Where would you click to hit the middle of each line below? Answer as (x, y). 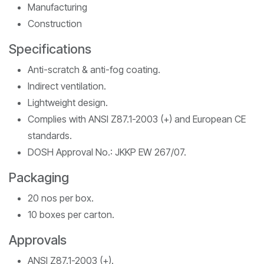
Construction (55, 23)
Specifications (50, 49)
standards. (50, 135)
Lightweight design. (68, 102)
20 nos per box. (61, 198)
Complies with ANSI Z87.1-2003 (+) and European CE (137, 119)
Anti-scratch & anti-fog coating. (94, 69)
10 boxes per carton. (71, 214)
